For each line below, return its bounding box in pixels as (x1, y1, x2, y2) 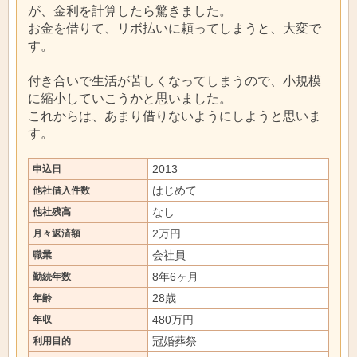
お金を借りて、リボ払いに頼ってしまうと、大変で (28, 21, 321, 35)
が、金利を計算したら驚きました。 (28, 3, 232, 18)
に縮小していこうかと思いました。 (28, 91, 232, 105)
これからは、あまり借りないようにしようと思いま (28, 108, 321, 123)
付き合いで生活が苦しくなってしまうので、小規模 (28, 73, 321, 88)
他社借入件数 (33, 185, 90, 196)
